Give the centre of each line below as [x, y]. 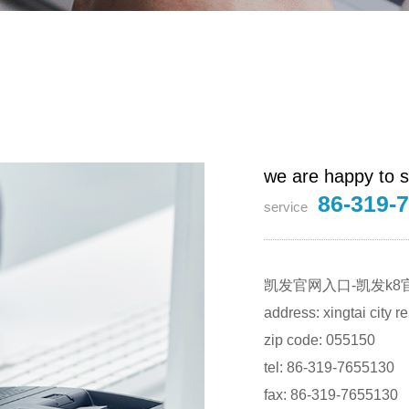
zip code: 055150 [320, 340]
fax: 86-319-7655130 [331, 395]
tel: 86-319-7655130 [329, 367]
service [288, 207]
